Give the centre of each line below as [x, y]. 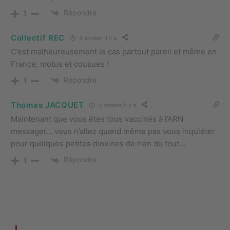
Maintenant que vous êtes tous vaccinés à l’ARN [97, 119]
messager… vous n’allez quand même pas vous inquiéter [113, 131]
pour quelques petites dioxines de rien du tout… [98, 144]
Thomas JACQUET [47, 105]
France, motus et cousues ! [60, 64]
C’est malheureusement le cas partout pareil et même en [114, 52]
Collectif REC [38, 37]
